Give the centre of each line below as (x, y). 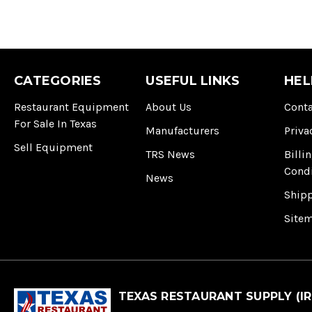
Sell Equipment (53, 148)
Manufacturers (183, 131)
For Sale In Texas (55, 124)
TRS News (171, 155)
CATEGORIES (58, 81)
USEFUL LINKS (193, 81)
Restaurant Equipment (71, 107)
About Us (169, 107)
